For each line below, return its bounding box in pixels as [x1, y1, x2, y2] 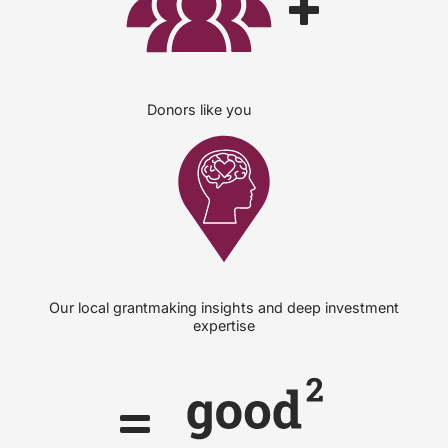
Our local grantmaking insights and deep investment [49, 298, 399, 316]
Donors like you [146, 100, 252, 118]
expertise [193, 316, 255, 334]
